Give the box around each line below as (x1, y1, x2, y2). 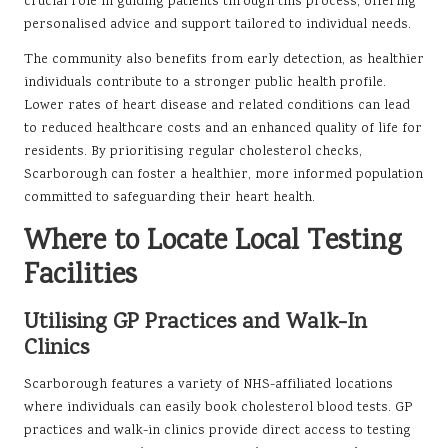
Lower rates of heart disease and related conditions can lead (24, 96, 410, 117)
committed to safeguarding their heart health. (24, 188, 315, 209)
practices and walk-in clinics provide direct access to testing (24, 421, 411, 442)
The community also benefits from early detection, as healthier (24, 50, 424, 71)
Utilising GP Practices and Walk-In (24, 307, 367, 340)
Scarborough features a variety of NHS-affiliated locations (24, 375, 393, 396)
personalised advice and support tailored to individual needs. (24, 15, 411, 36)
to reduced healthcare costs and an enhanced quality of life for (24, 119, 422, 140)
